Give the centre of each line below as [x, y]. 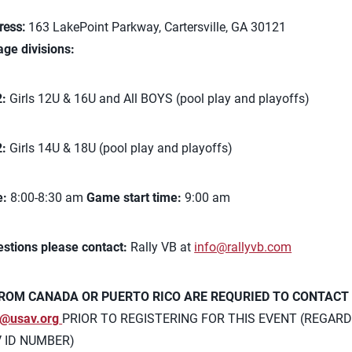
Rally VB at [163, 247]
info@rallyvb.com [243, 247]
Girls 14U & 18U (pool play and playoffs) [121, 148]
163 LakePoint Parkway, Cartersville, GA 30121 [156, 27]
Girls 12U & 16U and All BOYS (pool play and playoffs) [160, 99]
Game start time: [136, 198]
